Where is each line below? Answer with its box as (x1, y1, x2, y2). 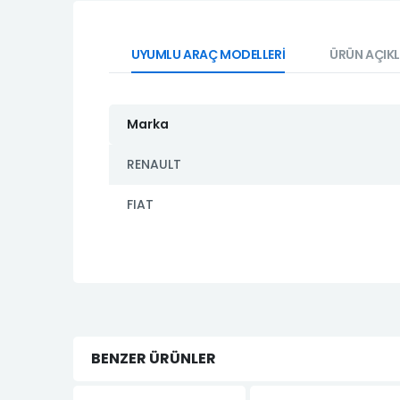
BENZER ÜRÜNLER (91, 347, 216, 369)
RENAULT (127, 155, 181, 174)
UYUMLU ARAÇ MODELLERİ (131, 46, 286, 64)
